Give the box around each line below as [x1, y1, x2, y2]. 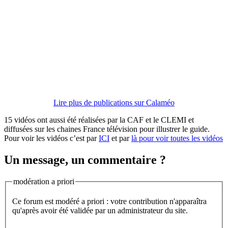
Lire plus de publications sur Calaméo [53, 98, 175, 107]
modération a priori [13, 177, 74, 186]
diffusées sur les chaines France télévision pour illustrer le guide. [4, 124, 210, 133]
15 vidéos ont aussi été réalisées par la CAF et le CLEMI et [4, 115, 194, 124]
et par [109, 133, 131, 142]
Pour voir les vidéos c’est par [4, 133, 99, 142]
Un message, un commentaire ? [4, 153, 166, 166]
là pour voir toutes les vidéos [131, 133, 223, 142]
